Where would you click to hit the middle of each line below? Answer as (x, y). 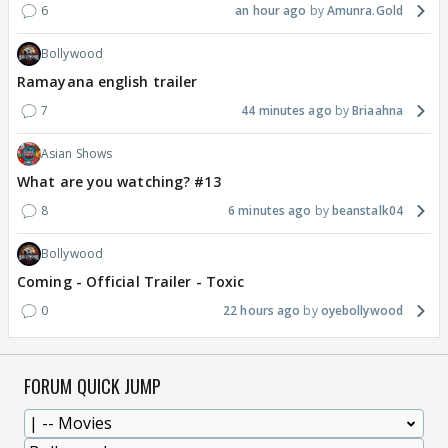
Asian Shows (77, 153)
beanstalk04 (367, 210)
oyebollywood (361, 310)
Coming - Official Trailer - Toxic (131, 281)
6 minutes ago (270, 210)
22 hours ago (262, 310)
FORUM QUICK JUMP (93, 385)
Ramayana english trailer (107, 81)
